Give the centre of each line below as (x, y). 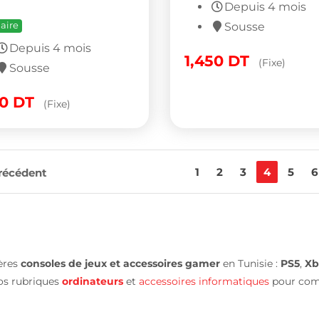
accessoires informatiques (204, 281)
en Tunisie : (250, 263)
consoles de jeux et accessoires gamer (120, 263)
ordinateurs (93, 281)
